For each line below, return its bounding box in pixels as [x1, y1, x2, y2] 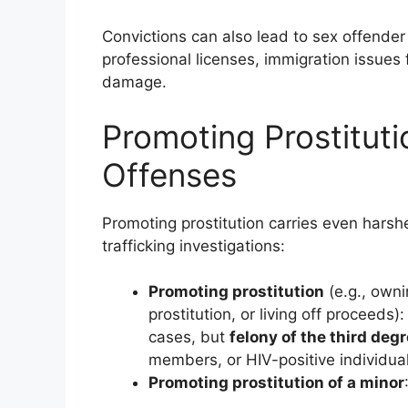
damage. [102, 73, 167, 91]
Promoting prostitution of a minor [148, 373, 404, 392]
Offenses [102, 155, 237, 194]
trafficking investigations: [102, 236, 285, 255]
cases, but [148, 328, 229, 346]
